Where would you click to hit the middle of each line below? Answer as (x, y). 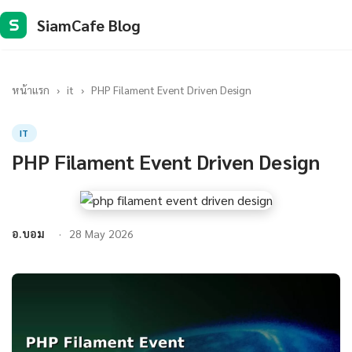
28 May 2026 (101, 233)
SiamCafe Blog (89, 25)
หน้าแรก (31, 90)
